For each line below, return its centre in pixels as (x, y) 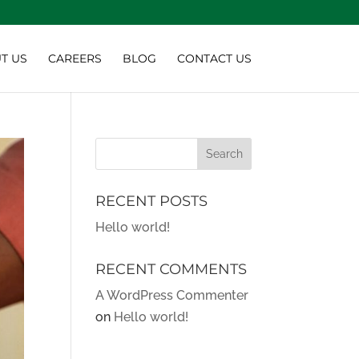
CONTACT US (214, 58)
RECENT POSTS (152, 201)
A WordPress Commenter (172, 295)
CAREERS (75, 58)
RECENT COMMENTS (171, 269)
